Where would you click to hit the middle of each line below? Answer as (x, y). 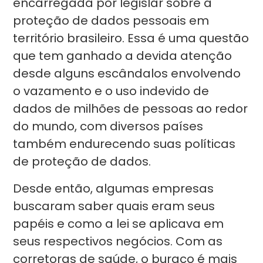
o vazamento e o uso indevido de (111, 91)
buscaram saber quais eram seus (114, 206)
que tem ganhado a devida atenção (123, 56)
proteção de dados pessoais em (111, 21)
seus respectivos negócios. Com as (118, 241)
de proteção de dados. (82, 161)
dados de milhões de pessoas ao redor (131, 109)
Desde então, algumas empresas (114, 188)
